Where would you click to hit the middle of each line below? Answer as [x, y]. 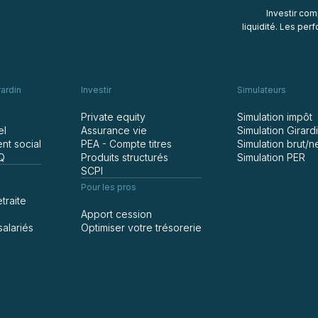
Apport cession [116, 214]
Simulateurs [262, 90]
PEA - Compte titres [126, 144]
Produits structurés [125, 157]
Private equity [113, 117]
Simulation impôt [275, 117]
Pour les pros [109, 187]
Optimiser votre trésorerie [141, 227]
